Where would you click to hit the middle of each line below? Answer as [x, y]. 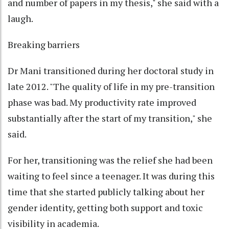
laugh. [20, 19]
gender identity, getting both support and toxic [105, 208]
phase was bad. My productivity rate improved [102, 102]
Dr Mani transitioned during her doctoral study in [111, 71]
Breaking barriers [44, 45]
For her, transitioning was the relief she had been [110, 160]
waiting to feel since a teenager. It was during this [111, 176]
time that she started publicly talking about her [106, 192]
